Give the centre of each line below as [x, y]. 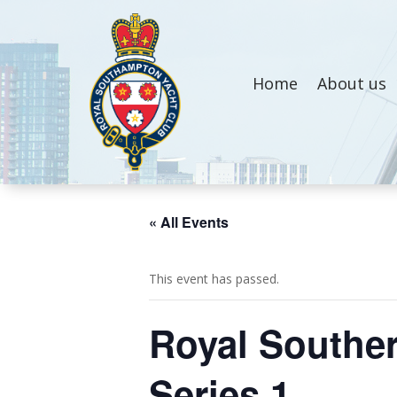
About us [352, 84]
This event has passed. [214, 279]
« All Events [189, 222]
